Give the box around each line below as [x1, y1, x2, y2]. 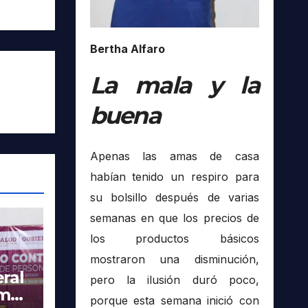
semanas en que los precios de [89, 211, 259, 225]
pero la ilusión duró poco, [89, 273, 259, 287]
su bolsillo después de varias [89, 190, 259, 205]
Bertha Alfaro [89, 41, 165, 56]
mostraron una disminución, [89, 252, 259, 267]
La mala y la [89, 70, 259, 100]
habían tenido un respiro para [89, 170, 259, 184]
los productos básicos [89, 232, 259, 246]
